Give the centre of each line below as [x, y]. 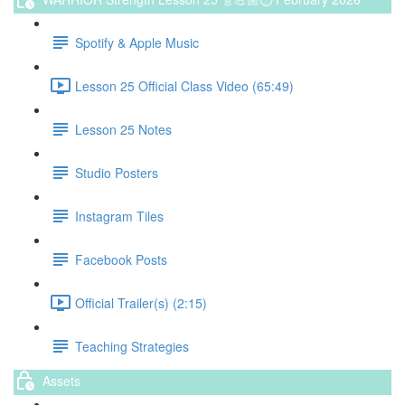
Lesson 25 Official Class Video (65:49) [184, 85]
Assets [61, 380]
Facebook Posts [121, 259]
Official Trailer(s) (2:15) [141, 302]
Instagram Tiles [119, 216]
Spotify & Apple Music [137, 42]
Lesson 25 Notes [123, 129]
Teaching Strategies [132, 346]
